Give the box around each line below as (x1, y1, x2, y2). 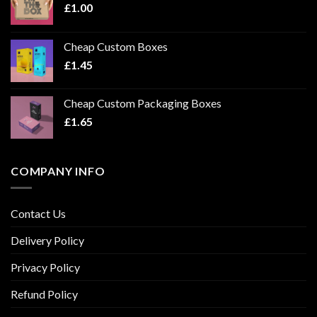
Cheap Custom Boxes (64, 39, 168, 53)
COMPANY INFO (11, 163, 105, 178)
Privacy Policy (11, 260, 80, 275)
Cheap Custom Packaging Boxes (64, 96, 221, 110)
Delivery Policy (11, 234, 84, 248)
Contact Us (11, 207, 66, 221)
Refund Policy (11, 287, 78, 301)
